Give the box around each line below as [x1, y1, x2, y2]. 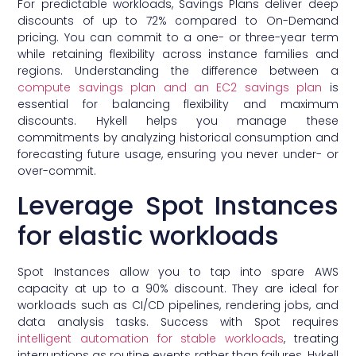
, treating [283, 331, 339, 347]
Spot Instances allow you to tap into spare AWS [17, 264, 339, 281]
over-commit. [17, 162, 97, 179]
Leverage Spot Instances [17, 188, 339, 224]
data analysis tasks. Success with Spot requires [17, 314, 339, 331]
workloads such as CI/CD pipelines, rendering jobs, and [17, 297, 339, 314]
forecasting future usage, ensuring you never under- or [17, 145, 339, 162]
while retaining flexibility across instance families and [17, 45, 339, 62]
